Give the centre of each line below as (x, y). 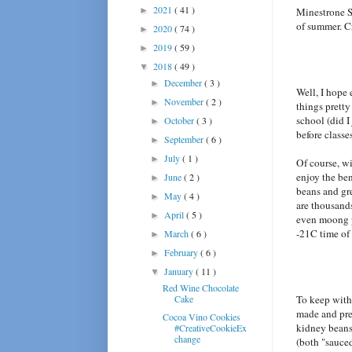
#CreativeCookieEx (210, 327)
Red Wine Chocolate (200, 287)
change (187, 338)
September (185, 139)
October (181, 120)
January (180, 271)
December (185, 82)
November (185, 101)
